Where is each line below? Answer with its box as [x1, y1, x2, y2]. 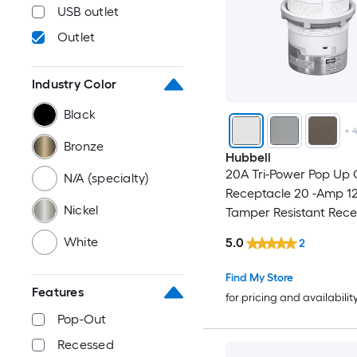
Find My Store [225, 270, 293, 284]
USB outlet [57, 4, 120, 19]
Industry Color [32, 76, 117, 92]
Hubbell [225, 150, 271, 166]
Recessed [57, 337, 114, 352]
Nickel [64, 202, 99, 218]
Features [32, 284, 84, 300]
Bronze [64, 139, 104, 154]
